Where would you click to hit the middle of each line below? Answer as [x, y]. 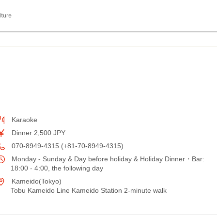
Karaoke [23, 120]
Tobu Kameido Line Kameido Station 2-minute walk [89, 190]
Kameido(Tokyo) [36, 181]
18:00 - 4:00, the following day [57, 168]
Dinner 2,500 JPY [38, 133]
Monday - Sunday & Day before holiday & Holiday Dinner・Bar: [107, 159]
